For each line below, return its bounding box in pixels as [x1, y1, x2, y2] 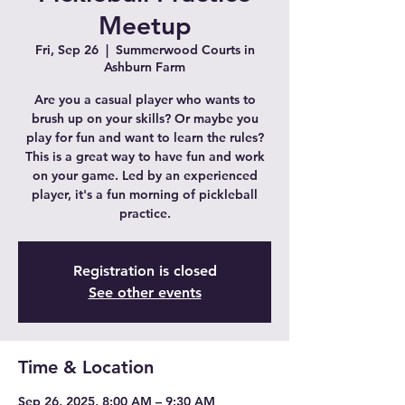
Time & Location [18, 355, 154, 378]
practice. [118, 204, 171, 221]
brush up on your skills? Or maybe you [31, 109, 259, 127]
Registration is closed [72, 261, 217, 279]
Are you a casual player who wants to [33, 90, 256, 108]
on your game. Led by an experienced [32, 166, 258, 184]
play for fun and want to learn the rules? [25, 128, 264, 146]
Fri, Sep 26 [34, 41, 99, 58]
